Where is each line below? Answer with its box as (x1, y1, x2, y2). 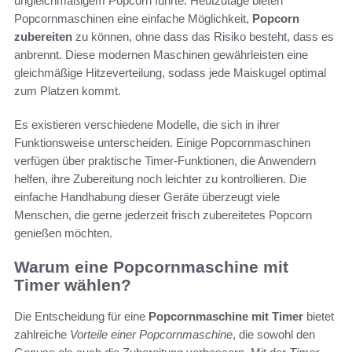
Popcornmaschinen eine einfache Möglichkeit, (14, 11, 252, 25)
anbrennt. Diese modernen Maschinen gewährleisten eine (14, 47, 308, 61)
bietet (303, 310, 334, 324)
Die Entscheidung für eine (14, 310, 148, 324)
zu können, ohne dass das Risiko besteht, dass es (72, 29, 334, 43)
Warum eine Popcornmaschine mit (14, 257, 288, 276)
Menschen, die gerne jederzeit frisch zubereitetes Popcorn (14, 207, 312, 222)
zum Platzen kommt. (14, 83, 121, 97)
